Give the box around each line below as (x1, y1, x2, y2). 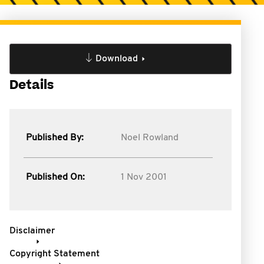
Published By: (26, 133, 84, 143)
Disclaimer (9, 226, 55, 236)
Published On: (26, 173, 85, 182)
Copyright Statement (9, 249, 100, 259)
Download (95, 54, 138, 64)
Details (9, 77, 54, 94)
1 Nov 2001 (120, 173, 167, 182)
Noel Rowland (120, 133, 179, 143)
